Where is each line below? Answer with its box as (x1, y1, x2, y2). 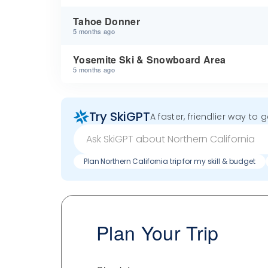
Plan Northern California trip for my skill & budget (84, 156, 255, 166)
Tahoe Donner (73, 14, 140, 28)
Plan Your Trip (96, 218, 219, 246)
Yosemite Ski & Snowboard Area (73, 53, 226, 66)
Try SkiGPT (89, 108, 150, 126)
